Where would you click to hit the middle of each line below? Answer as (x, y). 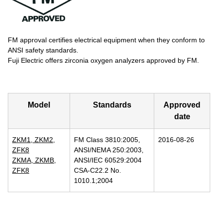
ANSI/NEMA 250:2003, (109, 150)
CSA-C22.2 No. (98, 170)
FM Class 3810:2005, (107, 140)
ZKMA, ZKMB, (34, 160)
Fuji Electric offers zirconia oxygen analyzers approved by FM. (103, 60)
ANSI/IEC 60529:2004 (108, 160)
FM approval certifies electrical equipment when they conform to (106, 40)
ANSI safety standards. (43, 50)
